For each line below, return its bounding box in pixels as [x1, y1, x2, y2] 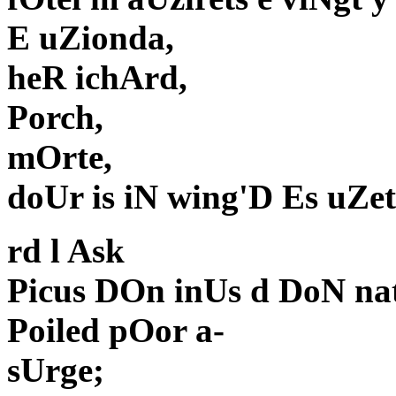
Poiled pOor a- [7, 311, 225, 350]
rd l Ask [7, 232, 125, 270]
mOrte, [7, 138, 112, 177]
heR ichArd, [7, 58, 187, 97]
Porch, [7, 98, 103, 137]
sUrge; [7, 351, 104, 390]
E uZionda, [7, 19, 174, 57]
